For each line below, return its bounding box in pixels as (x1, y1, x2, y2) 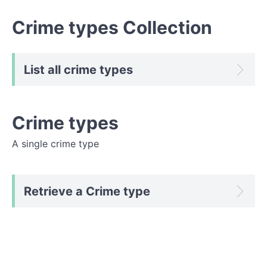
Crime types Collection (12, 17, 212, 38)
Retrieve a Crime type (24, 184, 150, 198)
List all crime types (24, 63, 133, 77)
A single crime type (12, 138, 99, 150)
